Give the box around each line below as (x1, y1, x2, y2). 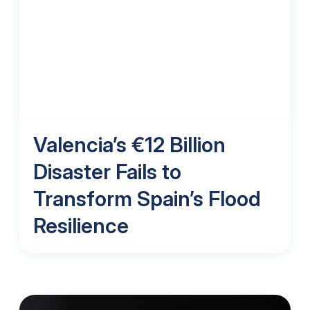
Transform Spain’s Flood (33, 185, 261, 211)
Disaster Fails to (33, 158, 181, 184)
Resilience (33, 212, 129, 238)
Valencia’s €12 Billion (33, 131, 226, 157)
